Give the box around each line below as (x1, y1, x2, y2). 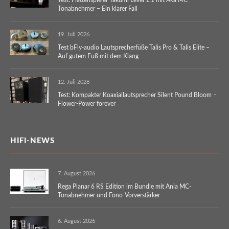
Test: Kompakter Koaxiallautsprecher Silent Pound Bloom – (58, 91, 217, 98)
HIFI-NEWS (10, 136, 55, 145)
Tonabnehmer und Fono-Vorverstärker (58, 192, 160, 198)
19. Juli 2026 (58, 31, 89, 37)
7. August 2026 (58, 170, 95, 176)
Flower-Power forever (58, 100, 116, 107)
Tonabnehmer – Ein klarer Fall (58, 5, 138, 12)
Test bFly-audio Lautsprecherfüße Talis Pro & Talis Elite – (58, 44, 210, 51)
